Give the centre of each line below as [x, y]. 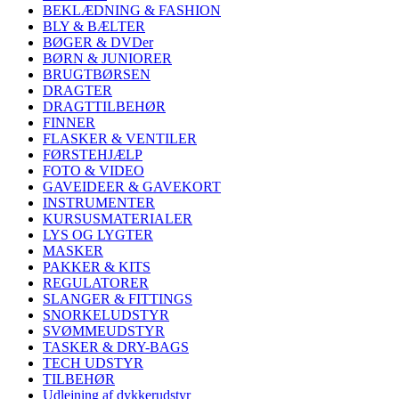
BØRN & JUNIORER [107, 59]
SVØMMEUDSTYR [104, 331]
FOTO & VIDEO [94, 171]
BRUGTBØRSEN [97, 75]
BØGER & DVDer [98, 43]
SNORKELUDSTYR [106, 315]
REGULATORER [96, 283]
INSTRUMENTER [99, 203]
